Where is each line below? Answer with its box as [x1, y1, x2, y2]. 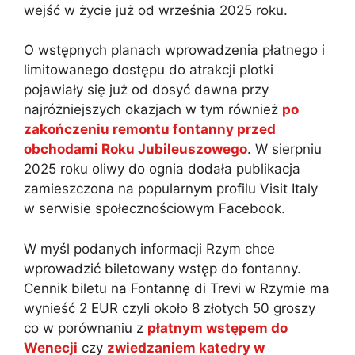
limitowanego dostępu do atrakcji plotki [24, 62, 273, 78]
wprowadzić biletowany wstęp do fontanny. [24, 260, 301, 277]
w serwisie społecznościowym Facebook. [24, 200, 285, 217]
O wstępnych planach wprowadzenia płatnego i [24, 42, 325, 59]
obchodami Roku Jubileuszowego [24, 141, 247, 158]
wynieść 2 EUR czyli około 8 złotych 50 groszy [24, 300, 315, 316]
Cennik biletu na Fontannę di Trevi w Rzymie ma [24, 280, 330, 296]
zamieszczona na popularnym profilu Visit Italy [24, 181, 318, 197]
